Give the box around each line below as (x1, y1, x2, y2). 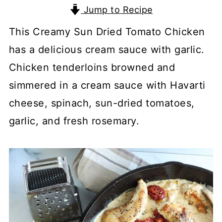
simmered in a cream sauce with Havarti (8, 79, 206, 91)
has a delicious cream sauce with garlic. (8, 44, 205, 55)
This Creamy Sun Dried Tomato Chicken (8, 26, 205, 38)
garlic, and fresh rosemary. (8, 115, 140, 127)
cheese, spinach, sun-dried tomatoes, (8, 97, 195, 109)
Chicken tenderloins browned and (8, 61, 175, 73)
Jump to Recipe (81, 4, 153, 15)
